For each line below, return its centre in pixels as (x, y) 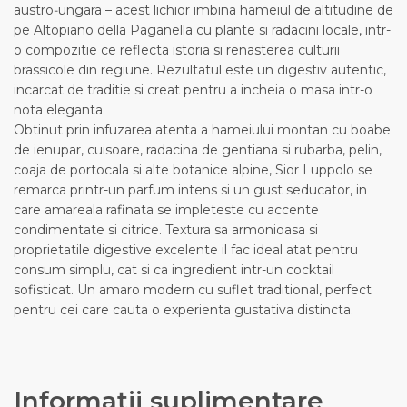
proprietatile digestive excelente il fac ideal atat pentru (186, 249)
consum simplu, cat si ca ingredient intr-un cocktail (174, 269)
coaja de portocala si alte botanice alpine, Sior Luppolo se (193, 169)
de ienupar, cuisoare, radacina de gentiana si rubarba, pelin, (198, 149)
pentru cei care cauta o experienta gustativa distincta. (184, 309)
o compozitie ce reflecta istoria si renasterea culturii (177, 50)
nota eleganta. (60, 109)
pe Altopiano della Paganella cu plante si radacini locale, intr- (202, 30)
